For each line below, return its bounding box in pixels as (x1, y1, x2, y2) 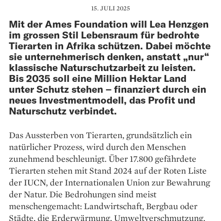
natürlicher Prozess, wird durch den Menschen (9, 141, 186, 152)
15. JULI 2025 (91, 3, 130, 12)
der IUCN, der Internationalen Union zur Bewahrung (9, 176, 210, 188)
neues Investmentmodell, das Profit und (9, 93, 195, 106)
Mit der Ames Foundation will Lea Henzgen (9, 17, 209, 30)
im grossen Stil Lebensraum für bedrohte (9, 28, 199, 40)
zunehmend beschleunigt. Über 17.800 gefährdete (9, 152, 196, 164)
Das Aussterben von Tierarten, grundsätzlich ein (9, 129, 192, 141)
